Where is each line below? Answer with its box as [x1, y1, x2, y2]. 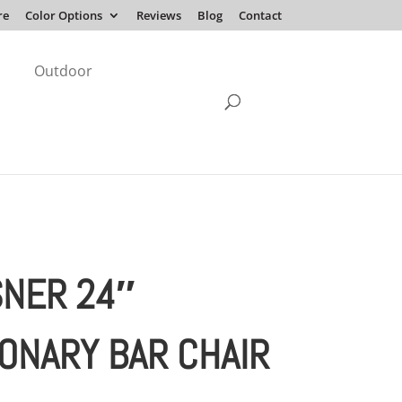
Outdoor [34, 61, 93, 82]
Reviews [135, 7, 181, 23]
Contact [238, 7, 282, 23]
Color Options [24, 7, 102, 23]
